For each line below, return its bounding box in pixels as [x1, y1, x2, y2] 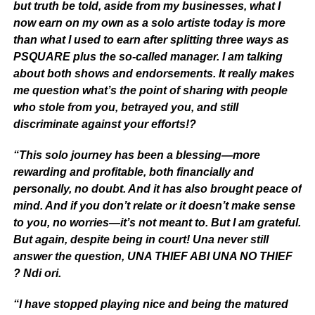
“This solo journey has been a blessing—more [13, 148, 260, 161]
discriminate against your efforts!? [13, 117, 196, 130]
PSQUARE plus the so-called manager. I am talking [13, 50, 283, 63]
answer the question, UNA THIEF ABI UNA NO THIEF [13, 250, 292, 262]
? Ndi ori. [13, 266, 61, 279]
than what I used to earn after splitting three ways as [13, 33, 289, 46]
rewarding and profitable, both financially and [13, 165, 254, 178]
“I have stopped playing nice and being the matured [13, 297, 288, 310]
